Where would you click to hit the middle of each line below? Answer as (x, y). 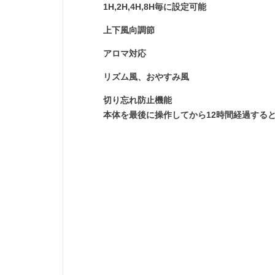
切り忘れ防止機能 (138, 100)
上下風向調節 (129, 30)
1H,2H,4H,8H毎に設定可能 (155, 7)
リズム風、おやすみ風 (146, 77)
